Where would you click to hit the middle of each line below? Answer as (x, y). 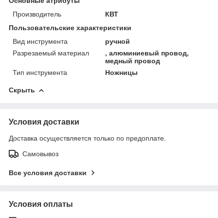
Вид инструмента (40, 41)
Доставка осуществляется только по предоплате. (87, 138)
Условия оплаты (41, 204)
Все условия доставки (48, 173)
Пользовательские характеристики (70, 27)
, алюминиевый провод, (147, 53)
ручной (118, 41)
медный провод (133, 61)
